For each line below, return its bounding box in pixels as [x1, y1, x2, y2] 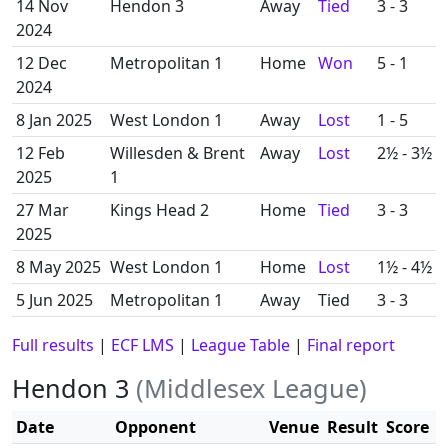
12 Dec [16, 52, 67, 74]
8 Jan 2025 [16, 109, 92, 131]
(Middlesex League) [136, 371, 367, 405]
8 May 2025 [16, 256, 101, 278]
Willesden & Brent [110, 142, 245, 164]
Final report [307, 334, 395, 356]
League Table [191, 334, 290, 356]
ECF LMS [111, 334, 174, 356]
